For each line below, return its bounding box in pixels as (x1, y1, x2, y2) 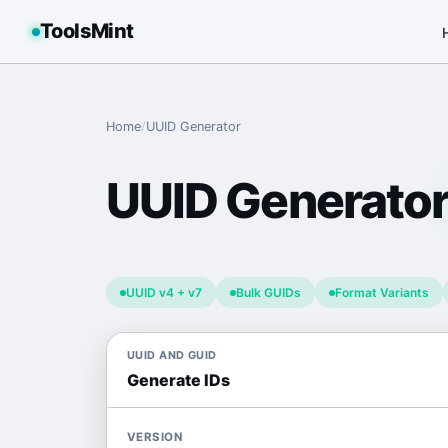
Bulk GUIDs (236, 285, 301, 300)
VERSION (127, 430, 183, 444)
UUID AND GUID (127, 348, 217, 362)
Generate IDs (127, 370, 230, 390)
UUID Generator (146, 119, 241, 134)
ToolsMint (40, 19, 134, 43)
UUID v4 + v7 (126, 285, 202, 300)
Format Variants (335, 285, 429, 300)
